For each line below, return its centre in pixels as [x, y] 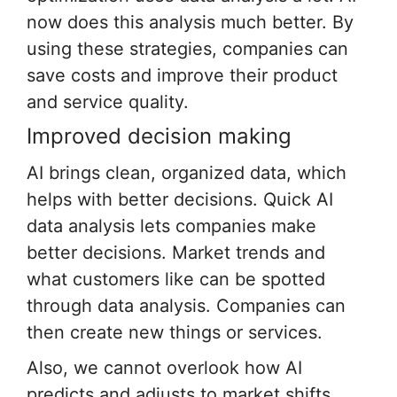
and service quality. [108, 101]
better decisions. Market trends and [176, 252]
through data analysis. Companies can [186, 305]
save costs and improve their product [182, 75]
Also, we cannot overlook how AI [164, 367]
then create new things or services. [175, 332]
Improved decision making [159, 136]
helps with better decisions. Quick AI [180, 199]
